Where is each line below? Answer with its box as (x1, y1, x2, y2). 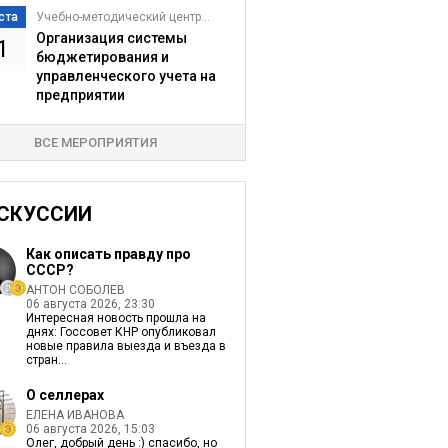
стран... (25, 353, 67, 367)
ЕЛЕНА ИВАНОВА (25, 408, 124, 422)
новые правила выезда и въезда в (25, 339, 226, 353)
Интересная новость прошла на (25, 311, 206, 325)
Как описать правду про (25, 246, 191, 262)
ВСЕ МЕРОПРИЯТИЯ (34, 135, 158, 150)
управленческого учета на (35, 68, 216, 84)
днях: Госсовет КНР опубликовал (25, 325, 216, 339)
